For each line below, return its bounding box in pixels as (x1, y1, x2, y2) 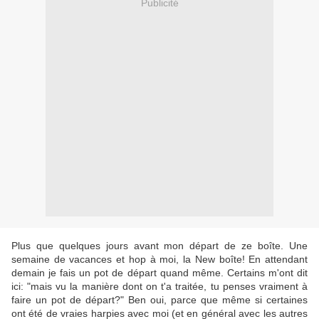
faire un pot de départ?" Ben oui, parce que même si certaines (11, 294, 308, 306)
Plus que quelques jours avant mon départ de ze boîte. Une (11, 240, 308, 252)
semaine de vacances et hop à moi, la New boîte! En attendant (11, 253, 308, 266)
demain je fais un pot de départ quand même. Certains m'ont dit (11, 267, 308, 279)
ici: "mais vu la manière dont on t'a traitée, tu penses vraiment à (11, 281, 308, 293)
